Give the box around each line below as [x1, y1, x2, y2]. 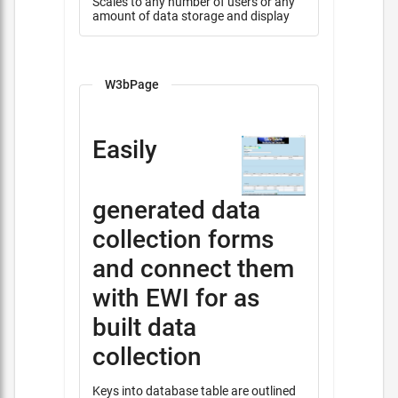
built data [92, 313, 196, 343]
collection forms [92, 225, 274, 255]
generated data [92, 195, 260, 226]
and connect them [92, 254, 294, 284]
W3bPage [105, 77, 159, 92]
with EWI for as [92, 283, 259, 314]
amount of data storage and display [92, 9, 290, 23]
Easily [92, 135, 157, 164]
